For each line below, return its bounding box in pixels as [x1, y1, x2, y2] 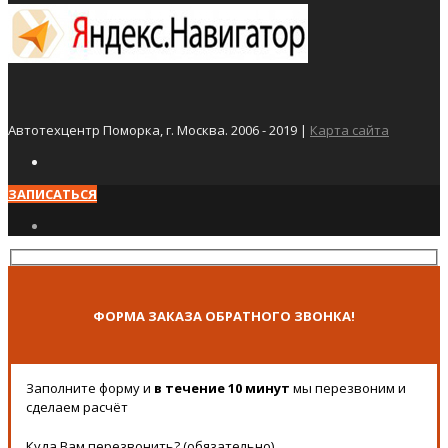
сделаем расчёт [26, 397, 128, 416]
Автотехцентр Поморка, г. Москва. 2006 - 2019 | [8, 121, 310, 140]
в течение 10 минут [154, 378, 290, 397]
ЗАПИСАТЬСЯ [8, 185, 97, 204]
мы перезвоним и [290, 378, 406, 397]
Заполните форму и [26, 378, 154, 397]
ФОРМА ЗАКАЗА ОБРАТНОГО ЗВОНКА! [93, 306, 355, 325]
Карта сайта [310, 121, 389, 140]
